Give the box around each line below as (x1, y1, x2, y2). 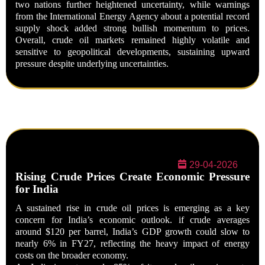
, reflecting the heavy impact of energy (93, 238, 250, 248)
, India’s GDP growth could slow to (106, 227, 250, 237)
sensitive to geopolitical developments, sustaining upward (15, 47, 250, 57)
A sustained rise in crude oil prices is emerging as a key (15, 203, 250, 213)
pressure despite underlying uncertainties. (15, 59, 169, 69)
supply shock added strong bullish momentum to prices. (15, 23, 250, 33)
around (15, 227, 46, 237)
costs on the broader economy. (15, 250, 128, 260)
